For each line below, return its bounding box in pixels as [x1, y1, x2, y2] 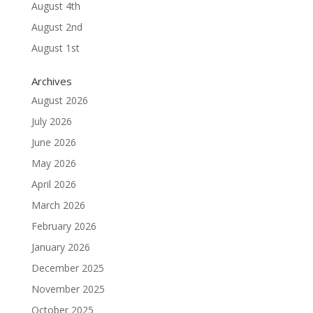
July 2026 [31, 115, 72, 128]
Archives [31, 74, 72, 88]
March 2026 [31, 198, 85, 212]
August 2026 [31, 94, 88, 107]
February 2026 [31, 219, 96, 233]
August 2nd [31, 20, 82, 34]
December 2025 [31, 261, 104, 275]
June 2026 [31, 136, 76, 149]
